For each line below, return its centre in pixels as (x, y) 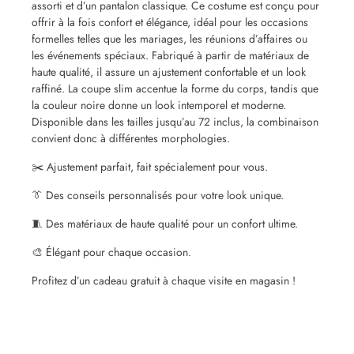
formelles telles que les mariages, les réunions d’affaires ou (169, 39)
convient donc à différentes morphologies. (131, 139)
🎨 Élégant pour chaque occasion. (111, 252)
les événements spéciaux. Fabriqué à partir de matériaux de (170, 56)
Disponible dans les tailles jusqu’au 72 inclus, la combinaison (175, 122)
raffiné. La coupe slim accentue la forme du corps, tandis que (175, 89)
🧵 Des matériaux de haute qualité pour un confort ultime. (165, 224)
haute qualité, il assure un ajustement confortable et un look (169, 72)
